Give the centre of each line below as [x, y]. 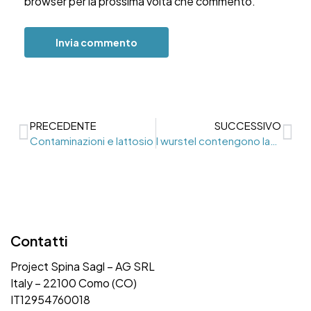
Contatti [39, 240]
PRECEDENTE [63, 126]
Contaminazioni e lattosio [92, 141]
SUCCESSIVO [248, 126]
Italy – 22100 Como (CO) [74, 283]
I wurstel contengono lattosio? [274, 141]
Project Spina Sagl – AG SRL [83, 266]
